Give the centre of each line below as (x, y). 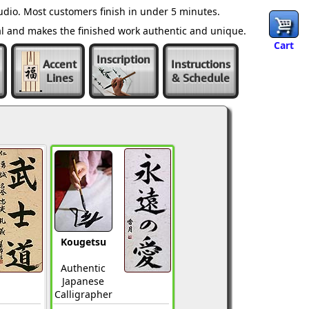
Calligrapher (83, 294)
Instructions (201, 64)
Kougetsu (83, 242)
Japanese (83, 281)
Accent (60, 64)
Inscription (123, 59)
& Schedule (201, 78)
